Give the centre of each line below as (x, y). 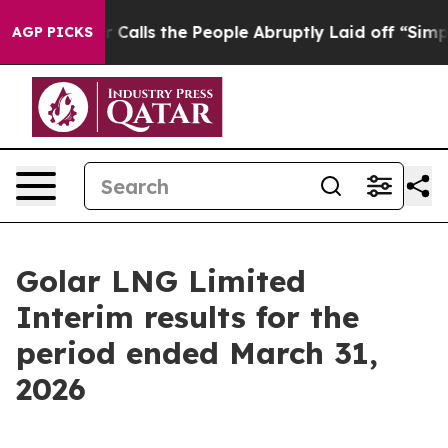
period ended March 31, (197, 353)
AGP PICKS (52, 32)
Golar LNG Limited (161, 281)
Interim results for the (187, 317)
